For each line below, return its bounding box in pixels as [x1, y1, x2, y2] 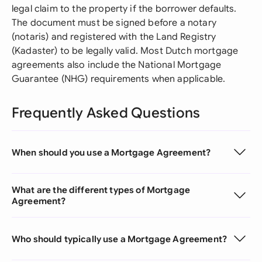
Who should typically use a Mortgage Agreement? [12, 233, 227, 244]
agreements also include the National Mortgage [12, 59, 222, 71]
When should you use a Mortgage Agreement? [12, 146, 211, 158]
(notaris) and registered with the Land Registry [12, 31, 216, 43]
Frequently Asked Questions [12, 104, 201, 122]
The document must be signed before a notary [12, 17, 216, 29]
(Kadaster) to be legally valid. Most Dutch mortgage [12, 45, 239, 57]
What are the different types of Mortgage [12, 184, 191, 195]
